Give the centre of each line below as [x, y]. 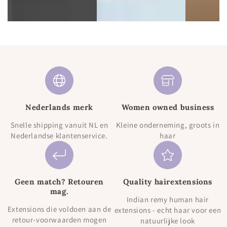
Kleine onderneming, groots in [168, 125]
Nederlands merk [59, 107]
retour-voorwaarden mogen [59, 219]
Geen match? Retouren [59, 181]
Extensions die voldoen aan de [59, 209]
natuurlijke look [168, 220]
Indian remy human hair [168, 199]
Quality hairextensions [168, 181]
